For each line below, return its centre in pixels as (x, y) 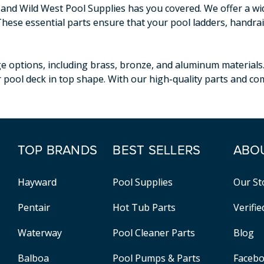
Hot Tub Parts (144, 207)
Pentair (34, 207)
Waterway (39, 232)
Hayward (37, 182)
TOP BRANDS (57, 151)
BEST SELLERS (157, 151)
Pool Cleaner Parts (154, 232)
